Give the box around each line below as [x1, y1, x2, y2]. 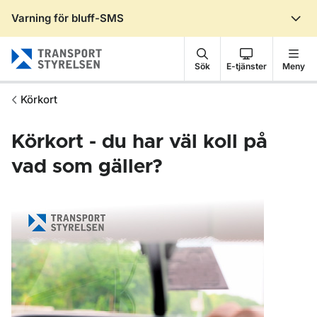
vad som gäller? [11, 157, 163, 177]
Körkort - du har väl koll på [11, 132, 267, 152]
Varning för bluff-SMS [11, 11, 124, 25]
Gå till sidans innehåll [30, 23, 142, 38]
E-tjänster [226, 60, 267, 71]
